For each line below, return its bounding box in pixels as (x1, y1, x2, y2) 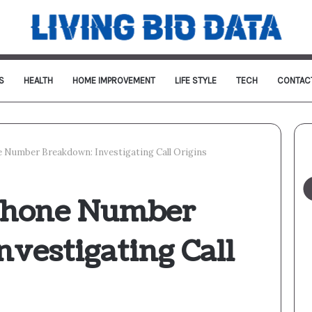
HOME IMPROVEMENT (72, 75, 155, 86)
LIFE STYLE (175, 75, 217, 86)
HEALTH (24, 75, 53, 86)
